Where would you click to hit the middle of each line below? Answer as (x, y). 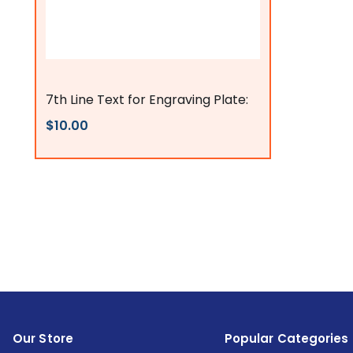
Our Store (43, 338)
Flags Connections (93, 76)
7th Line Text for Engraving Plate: (147, 99)
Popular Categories (286, 338)
